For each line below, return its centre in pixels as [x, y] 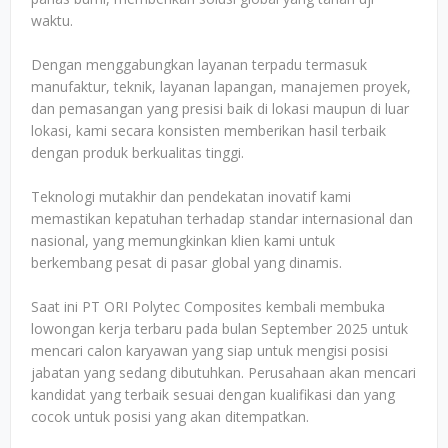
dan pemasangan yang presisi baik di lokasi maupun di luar [220, 108]
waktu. [52, 20]
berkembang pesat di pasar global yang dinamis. [186, 262]
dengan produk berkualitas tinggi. [137, 152]
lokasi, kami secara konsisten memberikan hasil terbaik [208, 130]
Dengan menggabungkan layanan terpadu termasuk [199, 64]
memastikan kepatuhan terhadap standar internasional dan [222, 218]
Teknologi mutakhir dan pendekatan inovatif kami [191, 196]
